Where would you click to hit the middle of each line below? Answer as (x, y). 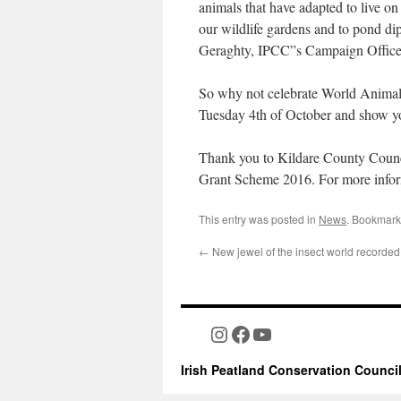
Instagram (252, 333)
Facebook (271, 333)
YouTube (290, 333)
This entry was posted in (259, 219)
